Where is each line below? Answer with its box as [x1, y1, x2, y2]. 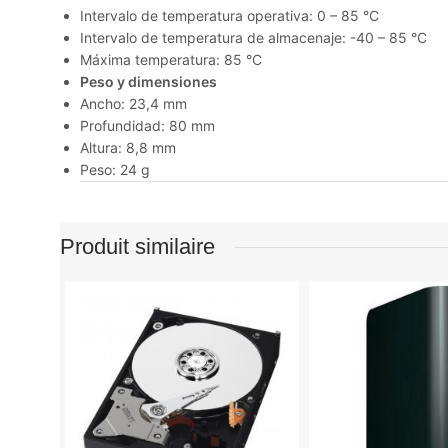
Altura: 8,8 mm [80, 139, 176, 156]
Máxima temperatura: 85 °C [80, 51, 262, 68]
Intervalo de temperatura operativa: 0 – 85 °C [80, 7, 379, 24]
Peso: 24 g [80, 161, 150, 178]
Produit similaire [60, 234, 215, 259]
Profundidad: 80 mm [80, 117, 215, 134]
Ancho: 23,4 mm [80, 95, 187, 112]
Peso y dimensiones [80, 73, 217, 90]
